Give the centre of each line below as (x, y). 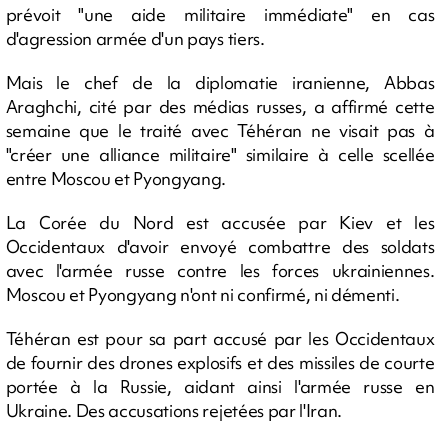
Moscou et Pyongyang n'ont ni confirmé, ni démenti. (202, 294)
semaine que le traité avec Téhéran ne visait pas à (220, 130)
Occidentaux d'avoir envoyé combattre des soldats (220, 246)
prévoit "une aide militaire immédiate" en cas (220, 14)
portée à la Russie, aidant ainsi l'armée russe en (220, 386)
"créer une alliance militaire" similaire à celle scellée (220, 154)
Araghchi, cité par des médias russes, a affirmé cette (220, 106)
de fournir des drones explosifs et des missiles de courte (220, 362)
